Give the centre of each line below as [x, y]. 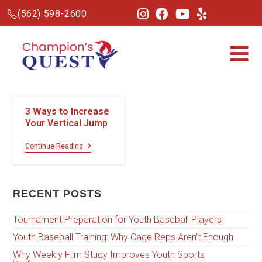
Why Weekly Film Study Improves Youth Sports [109, 255]
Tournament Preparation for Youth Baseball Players [118, 220]
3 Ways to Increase [68, 111]
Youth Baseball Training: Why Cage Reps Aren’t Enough [123, 237]
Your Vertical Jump [67, 123]
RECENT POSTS [58, 194]
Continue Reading [54, 146]
